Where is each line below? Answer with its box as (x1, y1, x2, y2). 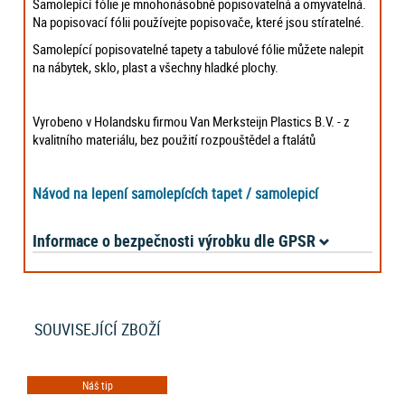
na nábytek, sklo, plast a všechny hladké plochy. (33, 57, 279, 76)
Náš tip (81, 377, 113, 392)
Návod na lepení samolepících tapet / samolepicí (33, 183, 319, 203)
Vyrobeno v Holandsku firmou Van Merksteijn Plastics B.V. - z (33, 111, 351, 130)
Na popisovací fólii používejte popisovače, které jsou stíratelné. (33, 12, 365, 31)
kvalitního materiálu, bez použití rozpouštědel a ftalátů (33, 129, 316, 148)
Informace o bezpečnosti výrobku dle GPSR (33, 229, 316, 251)
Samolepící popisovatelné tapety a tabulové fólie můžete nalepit (33, 39, 364, 58)
